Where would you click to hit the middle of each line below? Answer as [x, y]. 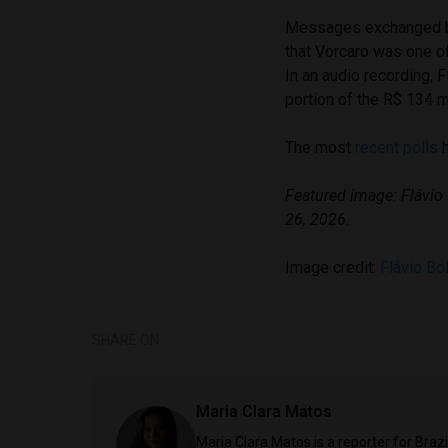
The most [320, 147]
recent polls [397, 147]
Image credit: [333, 267]
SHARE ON [125, 339]
